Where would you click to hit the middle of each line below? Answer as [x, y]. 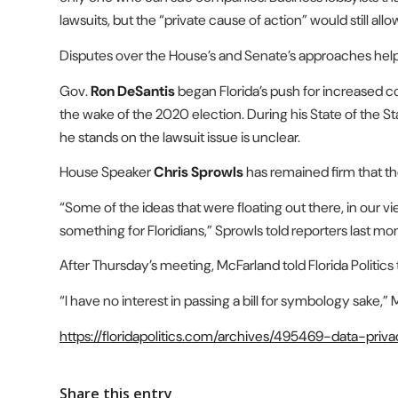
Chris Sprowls [199, 172]
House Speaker [107, 172]
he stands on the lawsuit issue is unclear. [180, 137]
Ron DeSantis [133, 91]
